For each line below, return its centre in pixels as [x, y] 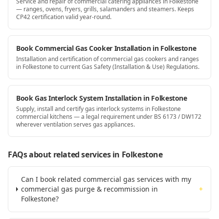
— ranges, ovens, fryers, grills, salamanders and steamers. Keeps [105, 9]
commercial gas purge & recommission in [90, 189]
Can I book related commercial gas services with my [106, 179]
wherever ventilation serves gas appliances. [76, 124]
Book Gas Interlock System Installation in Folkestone [102, 98]
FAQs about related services [59, 154]
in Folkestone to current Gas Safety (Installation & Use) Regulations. [108, 67]
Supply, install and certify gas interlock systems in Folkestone [99, 109]
